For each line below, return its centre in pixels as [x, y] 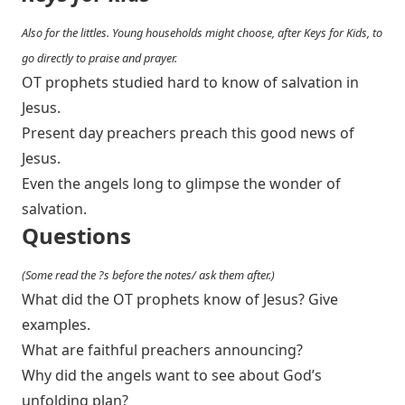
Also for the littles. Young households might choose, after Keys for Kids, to [202, 33]
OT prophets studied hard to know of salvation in [190, 82]
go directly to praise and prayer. [99, 58]
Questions [76, 235]
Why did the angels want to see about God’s [172, 375]
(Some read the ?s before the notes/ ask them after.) [148, 275]
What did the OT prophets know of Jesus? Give [180, 299]
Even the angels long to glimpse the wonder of [181, 184]
